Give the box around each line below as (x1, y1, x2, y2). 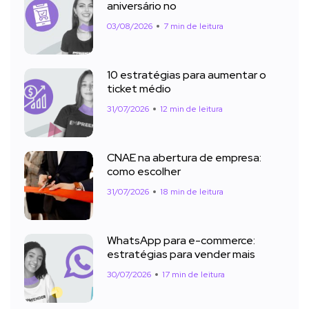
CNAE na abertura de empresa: (107, 150, 261, 166)
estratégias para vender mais (107, 247, 255, 262)
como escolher (107, 164, 181, 179)
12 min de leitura (160, 103, 223, 115)
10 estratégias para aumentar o (107, 68, 266, 83)
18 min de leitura (160, 186, 223, 198)
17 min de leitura (162, 269, 225, 281)
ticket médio (107, 81, 171, 97)
